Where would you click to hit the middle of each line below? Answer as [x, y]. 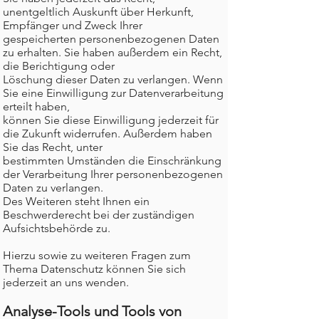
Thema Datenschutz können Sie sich [94, 269]
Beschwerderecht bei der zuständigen [99, 215]
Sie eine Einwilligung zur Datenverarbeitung [113, 93]
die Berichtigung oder [59, 66]
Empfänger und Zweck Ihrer [73, 25]
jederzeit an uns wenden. [66, 282]
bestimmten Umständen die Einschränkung [112, 161]
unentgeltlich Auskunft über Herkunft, [98, 12]
